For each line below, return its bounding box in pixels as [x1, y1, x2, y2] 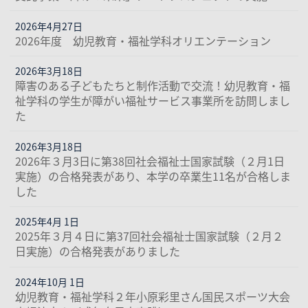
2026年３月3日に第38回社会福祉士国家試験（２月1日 [15, 152, 285, 169]
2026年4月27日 [15, 19, 83, 33]
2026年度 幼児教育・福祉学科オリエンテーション [15, 32, 272, 49]
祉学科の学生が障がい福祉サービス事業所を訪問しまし [15, 92, 291, 109]
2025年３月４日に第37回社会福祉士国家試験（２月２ [15, 228, 284, 245]
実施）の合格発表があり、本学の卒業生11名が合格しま [15, 167, 291, 184]
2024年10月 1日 [15, 275, 85, 289]
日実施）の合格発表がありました [15, 243, 181, 260]
